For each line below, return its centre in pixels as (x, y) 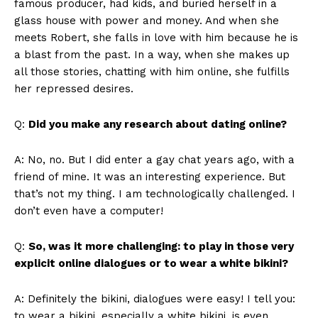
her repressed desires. (74, 89)
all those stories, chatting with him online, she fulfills (152, 72)
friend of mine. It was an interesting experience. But (150, 177)
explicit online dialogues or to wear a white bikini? (151, 264)
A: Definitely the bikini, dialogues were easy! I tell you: (155, 299)
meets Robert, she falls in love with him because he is (156, 38)
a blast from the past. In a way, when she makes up (152, 55)
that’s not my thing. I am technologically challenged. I (155, 194)
